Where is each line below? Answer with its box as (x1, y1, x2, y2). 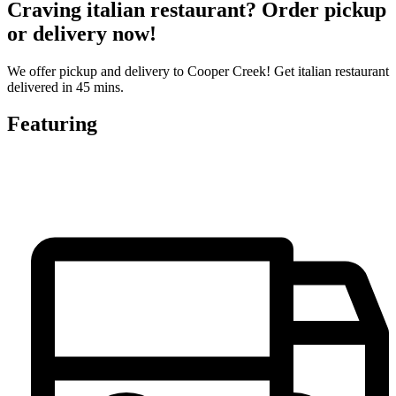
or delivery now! (7, 21, 156, 45)
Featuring (7, 112, 97, 136)
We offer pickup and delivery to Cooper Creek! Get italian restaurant (7, 63, 389, 79)
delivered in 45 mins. (7, 79, 124, 95)
